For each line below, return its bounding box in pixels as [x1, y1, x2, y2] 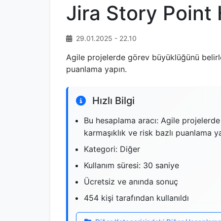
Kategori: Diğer [84, 144, 140, 154]
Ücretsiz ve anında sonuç [84, 177, 178, 186]
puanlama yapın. [66, 64, 127, 74]
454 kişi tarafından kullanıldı [84, 193, 189, 203]
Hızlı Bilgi [90, 95, 135, 107]
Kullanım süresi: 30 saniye [84, 160, 179, 170]
